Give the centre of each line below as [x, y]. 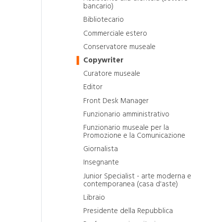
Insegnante [101, 163]
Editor [93, 87]
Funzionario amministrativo [126, 114]
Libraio [94, 197]
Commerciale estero [115, 33]
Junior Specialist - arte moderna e [137, 176]
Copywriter [103, 60]
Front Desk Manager [116, 101]
